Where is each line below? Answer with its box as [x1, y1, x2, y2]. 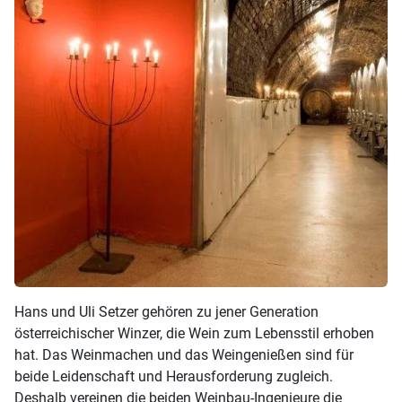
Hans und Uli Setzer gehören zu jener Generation [14, 303, 319, 321]
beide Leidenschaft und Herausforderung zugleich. [14, 368, 333, 386]
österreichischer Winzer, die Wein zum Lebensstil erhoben [14, 325, 374, 343]
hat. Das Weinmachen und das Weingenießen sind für [14, 346, 354, 364]
